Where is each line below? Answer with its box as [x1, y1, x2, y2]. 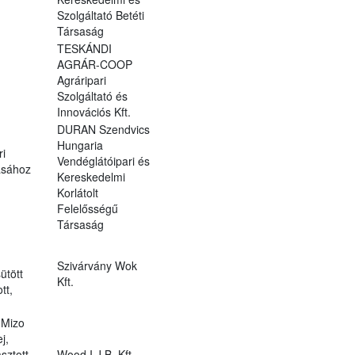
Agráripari [56, 71, 106, 88]
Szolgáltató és [56, 87, 128, 104]
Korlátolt [56, 184, 98, 200]
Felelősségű [56, 200, 118, 216]
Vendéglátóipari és [56, 152, 150, 169]
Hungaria [56, 136, 103, 153]
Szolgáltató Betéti [56, 6, 144, 23]
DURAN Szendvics [56, 120, 150, 137]
